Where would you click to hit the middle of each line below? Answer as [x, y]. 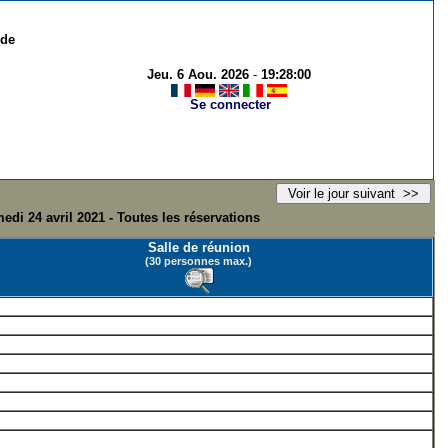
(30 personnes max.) [199, 261]
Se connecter [231, 104]
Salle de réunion [198, 247]
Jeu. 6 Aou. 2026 [197, 74]
